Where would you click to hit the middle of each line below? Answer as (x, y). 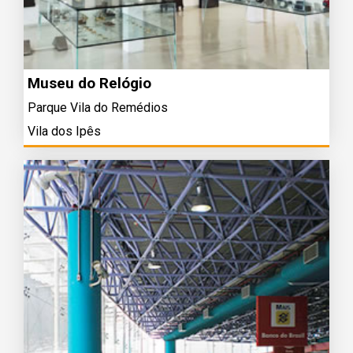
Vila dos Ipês (64, 131)
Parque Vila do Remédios (98, 108)
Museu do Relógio (89, 83)
